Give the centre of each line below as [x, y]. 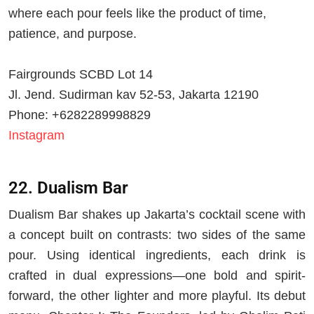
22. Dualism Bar [68, 187]
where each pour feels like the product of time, [137, 13]
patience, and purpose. [73, 33]
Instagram [36, 135]
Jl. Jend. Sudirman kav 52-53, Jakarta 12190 [134, 94]
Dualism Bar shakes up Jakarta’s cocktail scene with [157, 215]
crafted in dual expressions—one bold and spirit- [157, 276]
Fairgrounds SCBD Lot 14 [81, 74]
